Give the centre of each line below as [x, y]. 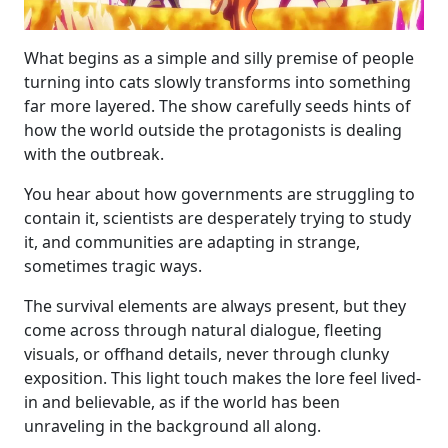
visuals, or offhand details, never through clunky [206, 354]
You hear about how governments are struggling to [219, 194]
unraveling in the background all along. [172, 426]
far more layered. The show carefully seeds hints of [217, 106]
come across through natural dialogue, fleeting [203, 330]
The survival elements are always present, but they [215, 306]
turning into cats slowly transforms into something [217, 82]
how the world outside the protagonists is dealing [213, 130]
